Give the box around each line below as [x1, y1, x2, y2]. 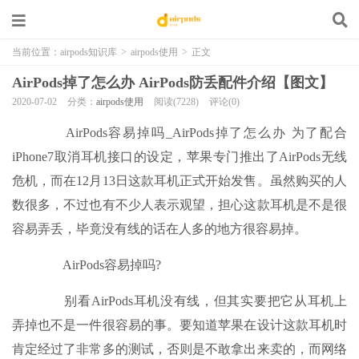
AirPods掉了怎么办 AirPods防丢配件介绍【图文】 [12, 75, 333, 91]
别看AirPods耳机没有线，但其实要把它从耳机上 [38, 294, 347, 308]
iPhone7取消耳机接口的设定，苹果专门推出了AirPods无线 [12, 150, 347, 163]
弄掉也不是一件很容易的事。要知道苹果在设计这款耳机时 [12, 318, 347, 332]
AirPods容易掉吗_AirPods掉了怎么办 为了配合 [38, 126, 347, 139]
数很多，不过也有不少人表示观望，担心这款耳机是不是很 [12, 198, 347, 212]
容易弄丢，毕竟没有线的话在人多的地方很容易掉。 [12, 222, 307, 236]
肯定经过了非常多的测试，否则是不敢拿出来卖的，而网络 [12, 342, 347, 356]
